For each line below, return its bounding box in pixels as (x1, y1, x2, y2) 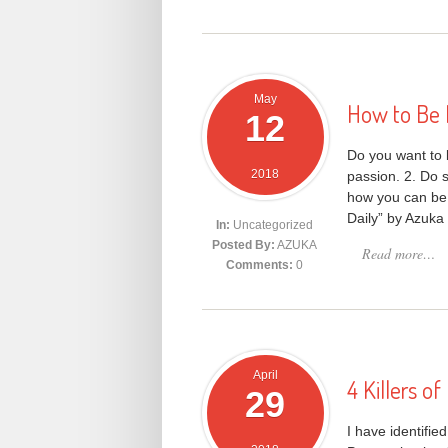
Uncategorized (233, 217, 313, 232)
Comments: (226, 257, 293, 272)
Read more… (362, 244, 435, 264)
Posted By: (212, 237, 275, 252)
